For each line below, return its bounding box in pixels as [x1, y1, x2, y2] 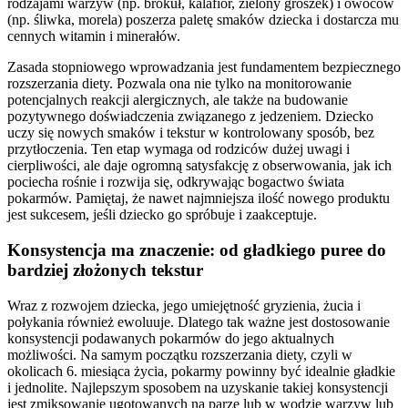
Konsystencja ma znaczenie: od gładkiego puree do [7, 240, 386, 260]
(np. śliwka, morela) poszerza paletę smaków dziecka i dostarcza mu [7, 12, 399, 28]
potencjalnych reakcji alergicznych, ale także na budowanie [7, 92, 348, 108]
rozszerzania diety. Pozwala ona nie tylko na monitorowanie [7, 76, 352, 92]
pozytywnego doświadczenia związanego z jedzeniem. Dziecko [7, 108, 373, 125]
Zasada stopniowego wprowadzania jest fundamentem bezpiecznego [7, 59, 401, 76]
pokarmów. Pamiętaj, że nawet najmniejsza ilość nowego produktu [7, 190, 390, 207]
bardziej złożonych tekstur [7, 260, 203, 280]
